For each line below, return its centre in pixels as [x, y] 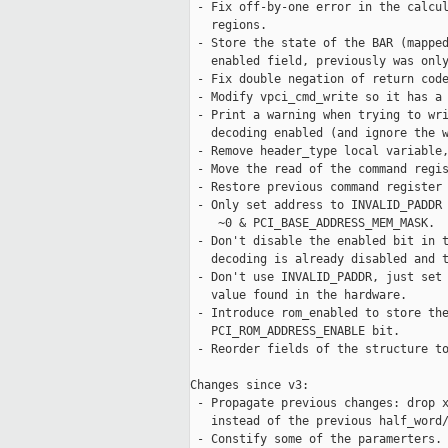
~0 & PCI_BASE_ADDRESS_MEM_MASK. [312, 223]
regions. [228, 25]
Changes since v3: [249, 385]
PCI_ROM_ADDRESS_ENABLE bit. [295, 331]
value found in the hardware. [298, 295]
